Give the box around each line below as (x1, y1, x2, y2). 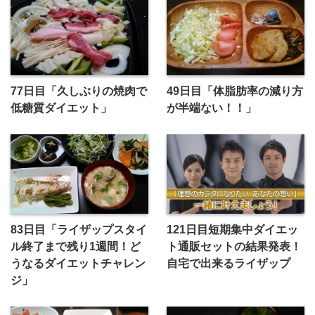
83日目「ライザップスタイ (11, 223, 147, 236)
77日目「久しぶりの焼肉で (11, 84, 147, 98)
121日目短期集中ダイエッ (166, 223, 298, 236)
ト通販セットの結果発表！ (166, 240, 302, 253)
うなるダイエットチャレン (11, 257, 146, 270)
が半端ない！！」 (166, 101, 257, 115)
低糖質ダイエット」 (11, 101, 112, 115)
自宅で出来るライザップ (166, 257, 290, 270)
